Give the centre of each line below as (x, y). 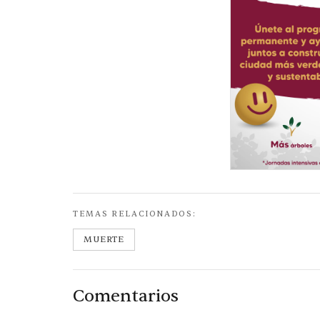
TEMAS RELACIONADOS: (135, 214)
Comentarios (126, 296)
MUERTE (104, 239)
